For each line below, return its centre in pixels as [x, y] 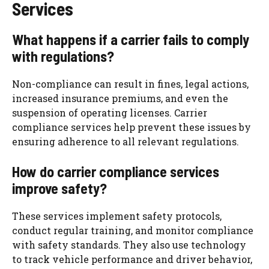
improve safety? [59, 189]
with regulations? [63, 56]
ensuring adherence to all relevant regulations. [125, 142]
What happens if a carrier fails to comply [131, 40]
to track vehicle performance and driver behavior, [132, 259]
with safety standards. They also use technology [129, 245]
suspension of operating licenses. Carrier [110, 113]
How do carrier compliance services [116, 172]
